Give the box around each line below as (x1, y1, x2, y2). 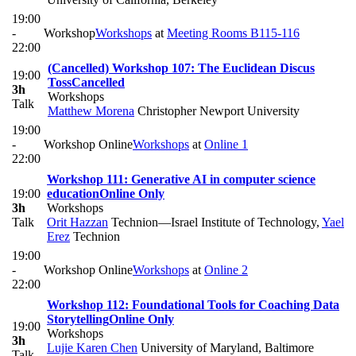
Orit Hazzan (47, 215, 108, 229)
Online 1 (204, 137, 248, 151)
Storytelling (47, 311, 109, 326)
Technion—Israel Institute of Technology (108, 215, 316, 229)
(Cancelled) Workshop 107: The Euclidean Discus (48, 60, 315, 75)
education (47, 186, 99, 200)
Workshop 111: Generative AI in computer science (47, 172, 315, 186)
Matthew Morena (48, 103, 134, 118)
